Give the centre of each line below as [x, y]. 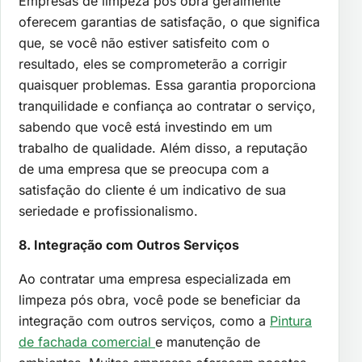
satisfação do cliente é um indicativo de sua [152, 189]
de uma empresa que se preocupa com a [144, 168]
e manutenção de [208, 341]
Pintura [291, 320]
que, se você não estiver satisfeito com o [144, 42]
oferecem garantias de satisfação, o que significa [169, 21]
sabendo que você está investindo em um [145, 126]
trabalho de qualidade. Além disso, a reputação [163, 147]
